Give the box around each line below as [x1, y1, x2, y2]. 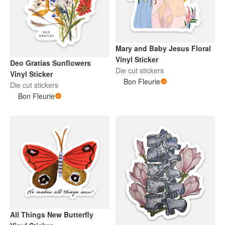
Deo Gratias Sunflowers [10, 58, 91, 68]
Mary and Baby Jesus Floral [116, 43, 211, 54]
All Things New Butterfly [10, 209, 93, 219]
